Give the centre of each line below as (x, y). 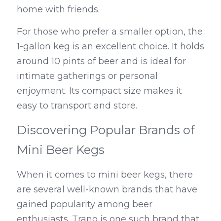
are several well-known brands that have (107, 190)
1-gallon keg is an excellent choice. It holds (110, 47)
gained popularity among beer (85, 204)
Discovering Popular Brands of (106, 130)
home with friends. (58, 10)
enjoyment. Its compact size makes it (99, 91)
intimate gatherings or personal (87, 76)
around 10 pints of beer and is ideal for (101, 61)
